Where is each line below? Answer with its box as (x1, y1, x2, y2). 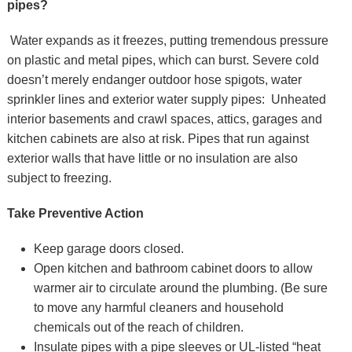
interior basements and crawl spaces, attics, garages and (6, 112, 322, 126)
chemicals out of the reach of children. (33, 320, 244, 334)
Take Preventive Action (6, 206, 144, 220)
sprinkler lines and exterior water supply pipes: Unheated (6, 92, 326, 106)
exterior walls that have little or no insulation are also (6, 151, 298, 165)
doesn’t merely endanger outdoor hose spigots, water (6, 72, 302, 86)
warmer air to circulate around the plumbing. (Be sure (33, 280, 328, 295)
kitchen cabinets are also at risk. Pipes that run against (6, 131, 309, 145)
